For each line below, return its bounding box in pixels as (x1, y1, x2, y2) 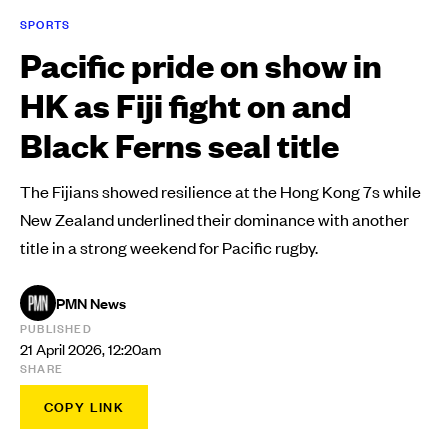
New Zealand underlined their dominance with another (20, 208, 409, 231)
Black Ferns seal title (20, 123, 339, 167)
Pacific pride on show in (20, 43, 382, 87)
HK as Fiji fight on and (20, 83, 352, 127)
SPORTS (20, 16, 71, 34)
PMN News (56, 293, 126, 314)
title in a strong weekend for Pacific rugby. (20, 236, 318, 259)
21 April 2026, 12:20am (20, 339, 161, 360)
